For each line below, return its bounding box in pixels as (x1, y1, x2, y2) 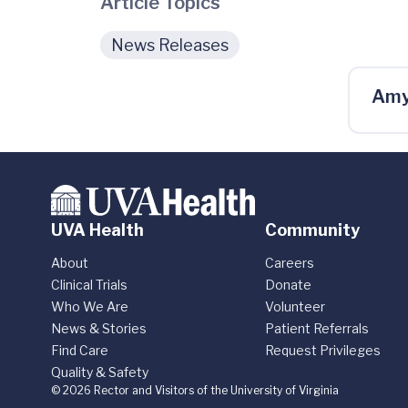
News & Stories (51, 321, 147, 336)
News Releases (111, 36, 229, 55)
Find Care (51, 342, 108, 358)
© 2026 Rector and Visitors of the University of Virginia (51, 383, 339, 397)
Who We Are (51, 299, 128, 314)
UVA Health (51, 220, 144, 240)
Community (265, 220, 361, 240)
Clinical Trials (51, 277, 127, 292)
